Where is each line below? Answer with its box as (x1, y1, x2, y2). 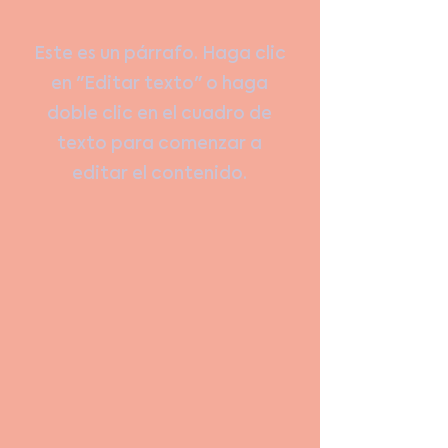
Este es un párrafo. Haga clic (33, 46, 286, 63)
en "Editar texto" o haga (51, 76, 268, 93)
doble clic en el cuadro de (47, 106, 272, 123)
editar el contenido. (72, 166, 247, 183)
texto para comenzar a (57, 136, 262, 153)
